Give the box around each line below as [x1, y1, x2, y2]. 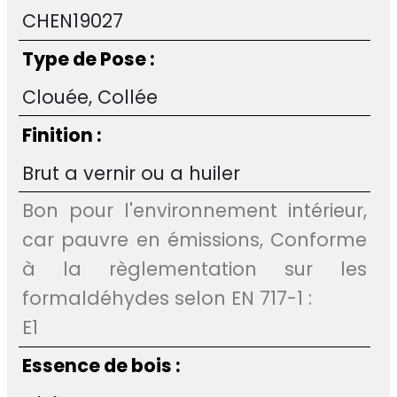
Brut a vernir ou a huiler [22, 160, 241, 186]
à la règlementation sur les [22, 256, 368, 283]
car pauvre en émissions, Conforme [22, 227, 368, 253]
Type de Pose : [22, 46, 155, 73]
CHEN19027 [22, 8, 124, 35]
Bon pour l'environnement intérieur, [22, 198, 368, 224]
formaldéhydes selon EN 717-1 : [22, 285, 313, 312]
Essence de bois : [22, 352, 181, 378]
